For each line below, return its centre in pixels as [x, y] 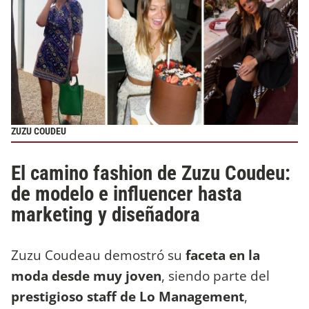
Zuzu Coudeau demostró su [97, 255]
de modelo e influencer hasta [127, 193]
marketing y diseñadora [106, 214]
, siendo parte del [216, 275]
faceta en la [221, 255]
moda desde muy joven [86, 275]
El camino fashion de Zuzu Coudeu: [151, 173]
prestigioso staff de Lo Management [128, 296]
